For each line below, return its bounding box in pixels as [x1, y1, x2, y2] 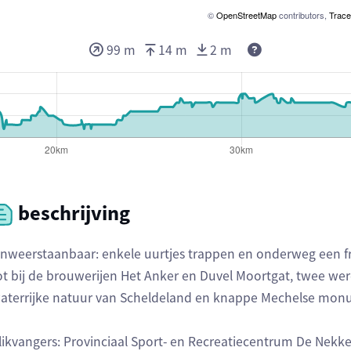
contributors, [277, 9, 329, 21]
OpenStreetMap [216, 9, 277, 21]
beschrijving [14, 200, 130, 226]
